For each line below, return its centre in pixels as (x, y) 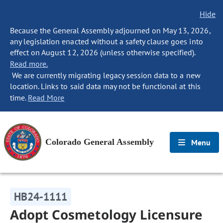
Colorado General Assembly (100, 142)
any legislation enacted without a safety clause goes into (107, 41)
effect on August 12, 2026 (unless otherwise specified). (103, 52)
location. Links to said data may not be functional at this (105, 86)
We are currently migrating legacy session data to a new (105, 75)
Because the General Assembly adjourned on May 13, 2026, (110, 30)
